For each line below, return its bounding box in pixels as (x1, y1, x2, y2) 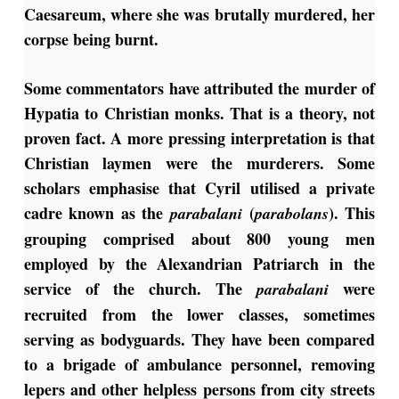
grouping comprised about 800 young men (23, 227, 376, 251)
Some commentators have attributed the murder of (23, 77, 376, 101)
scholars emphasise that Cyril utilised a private (23, 176, 376, 200)
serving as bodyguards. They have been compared (23, 328, 376, 352)
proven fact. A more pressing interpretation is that (23, 126, 376, 151)
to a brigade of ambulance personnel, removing (23, 353, 376, 377)
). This (328, 201, 376, 225)
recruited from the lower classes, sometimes (23, 303, 376, 327)
